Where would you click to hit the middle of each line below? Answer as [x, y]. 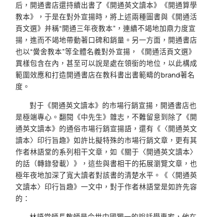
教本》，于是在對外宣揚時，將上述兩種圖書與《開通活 [106, 17]
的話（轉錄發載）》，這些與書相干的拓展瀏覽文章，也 [106, 163]
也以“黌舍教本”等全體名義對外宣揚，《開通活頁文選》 [106, 52]
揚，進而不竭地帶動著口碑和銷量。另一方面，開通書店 [106, 40]
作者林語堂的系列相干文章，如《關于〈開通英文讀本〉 [106, 152]
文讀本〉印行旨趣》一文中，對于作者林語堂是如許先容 [106, 186]
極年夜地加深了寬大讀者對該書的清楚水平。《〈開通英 [106, 175]
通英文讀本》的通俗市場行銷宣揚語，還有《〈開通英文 [106, 128]
